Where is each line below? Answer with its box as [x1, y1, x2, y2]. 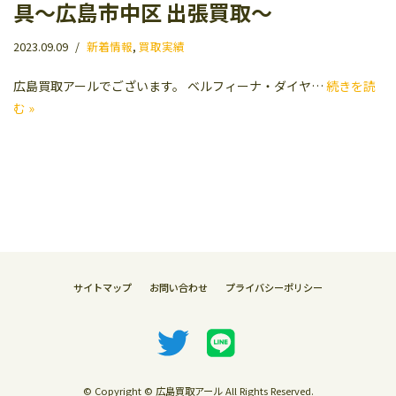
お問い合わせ [149, 280, 208, 294]
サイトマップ [73, 280, 132, 294]
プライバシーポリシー [225, 280, 323, 294]
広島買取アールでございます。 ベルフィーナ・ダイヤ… [13, 77, 326, 95]
